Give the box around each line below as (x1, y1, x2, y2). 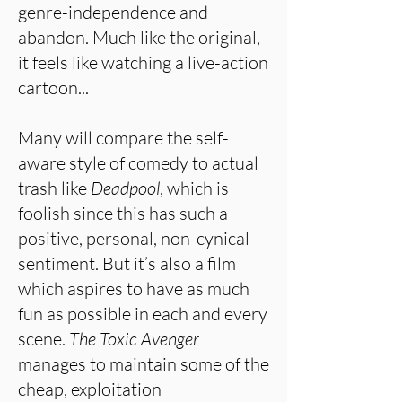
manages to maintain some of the (18, 353, 269, 375)
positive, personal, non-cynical (18, 227, 249, 249)
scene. (18, 328, 69, 350)
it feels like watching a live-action (18, 51, 268, 74)
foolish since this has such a (18, 202, 228, 224)
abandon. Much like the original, (18, 26, 260, 48)
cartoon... (18, 76, 89, 99)
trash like (18, 177, 91, 199)
